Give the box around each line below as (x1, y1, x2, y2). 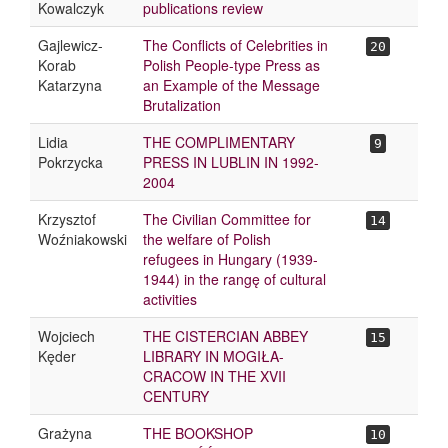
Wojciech (38, 326, 95, 346)
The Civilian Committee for (143, 209, 311, 229)
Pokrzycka (38, 152, 103, 172)
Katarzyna (38, 75, 102, 95)
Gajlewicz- (38, 35, 103, 55)
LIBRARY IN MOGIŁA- (143, 346, 284, 366)
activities (143, 289, 197, 309)
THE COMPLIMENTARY (143, 132, 295, 152)
